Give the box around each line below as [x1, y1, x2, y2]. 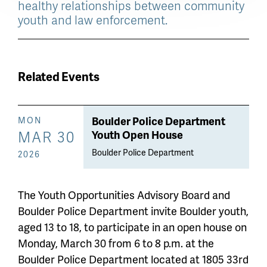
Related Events [18, 68, 100, 85]
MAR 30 [18, 127, 75, 147]
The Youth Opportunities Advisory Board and [18, 187, 230, 203]
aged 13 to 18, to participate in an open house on [18, 219, 247, 235]
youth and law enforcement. [18, 11, 167, 29]
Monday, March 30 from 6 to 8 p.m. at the [18, 235, 214, 251]
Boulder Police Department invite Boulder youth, [18, 203, 249, 219]
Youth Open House [92, 127, 183, 142]
